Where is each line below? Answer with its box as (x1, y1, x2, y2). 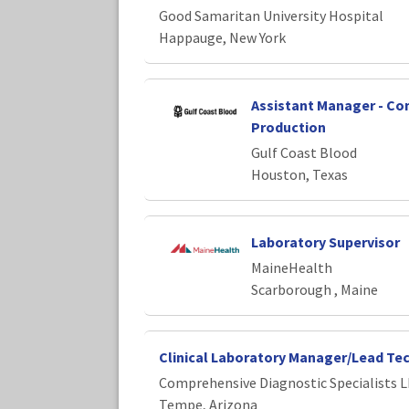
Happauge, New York (159, 27, 286, 47)
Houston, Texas (250, 164, 348, 184)
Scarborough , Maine (250, 279, 378, 299)
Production (250, 117, 326, 136)
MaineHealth (250, 257, 332, 277)
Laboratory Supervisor (250, 232, 400, 251)
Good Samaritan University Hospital (159, 5, 383, 25)
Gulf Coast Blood (250, 142, 357, 162)
